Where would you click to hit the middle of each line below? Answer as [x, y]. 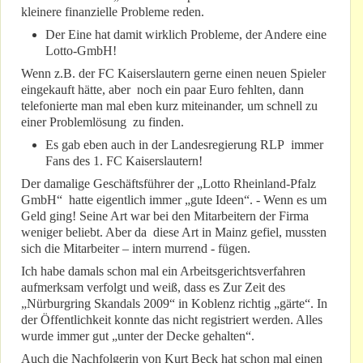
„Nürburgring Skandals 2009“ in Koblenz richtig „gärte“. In [174, 304]
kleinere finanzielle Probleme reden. [113, 12]
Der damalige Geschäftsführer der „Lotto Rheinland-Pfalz [169, 184]
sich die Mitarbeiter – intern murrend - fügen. [136, 249]
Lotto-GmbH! [81, 51]
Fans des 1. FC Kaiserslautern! [124, 161]
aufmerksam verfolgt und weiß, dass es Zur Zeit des [153, 288]
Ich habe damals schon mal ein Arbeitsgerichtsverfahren [163, 271]
